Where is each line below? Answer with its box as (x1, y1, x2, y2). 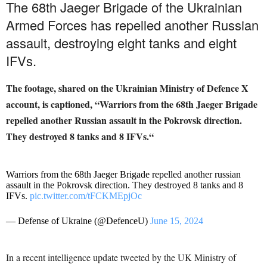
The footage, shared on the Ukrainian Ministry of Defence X (6, 80, 249, 95)
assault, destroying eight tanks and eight (6, 33, 237, 52)
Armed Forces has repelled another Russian (6, 15, 259, 34)
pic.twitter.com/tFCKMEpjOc (30, 190, 142, 201)
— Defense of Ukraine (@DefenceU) (6, 215, 150, 226)
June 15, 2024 (150, 215, 203, 226)
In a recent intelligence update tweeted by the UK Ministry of (6, 250, 236, 263)
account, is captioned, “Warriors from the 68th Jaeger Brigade (6, 97, 257, 111)
